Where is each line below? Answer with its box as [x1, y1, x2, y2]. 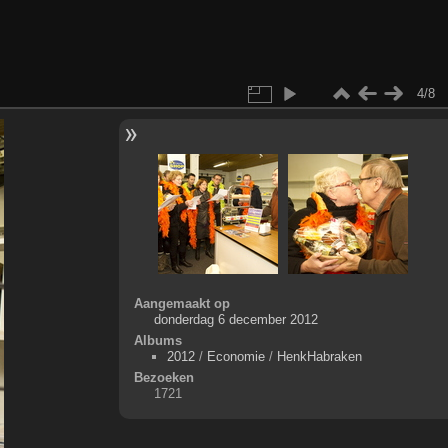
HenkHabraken [276, 348, 362, 364]
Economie [206, 348, 265, 364]
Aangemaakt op [133, 295, 230, 311]
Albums [133, 332, 182, 348]
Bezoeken [133, 369, 194, 385]
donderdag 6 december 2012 [153, 311, 318, 327]
